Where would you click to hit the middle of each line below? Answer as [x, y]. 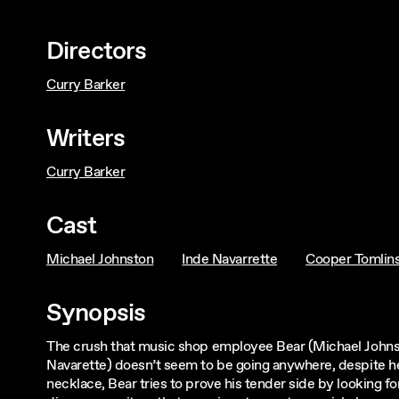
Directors [97, 51]
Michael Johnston [100, 259]
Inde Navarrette [230, 259]
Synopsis [96, 313]
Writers [86, 138]
